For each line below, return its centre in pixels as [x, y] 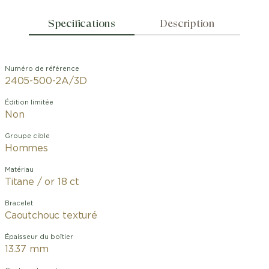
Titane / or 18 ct [42, 182]
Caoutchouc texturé [51, 216]
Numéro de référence [42, 69]
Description [188, 23]
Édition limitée [29, 102]
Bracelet [19, 203]
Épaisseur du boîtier [39, 237]
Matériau [19, 170]
